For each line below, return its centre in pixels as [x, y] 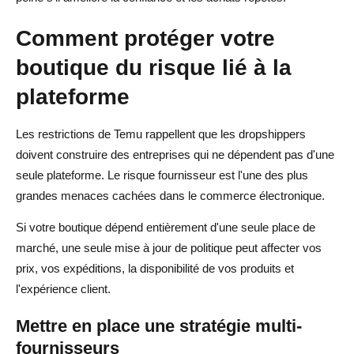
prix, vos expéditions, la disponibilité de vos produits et [155, 268]
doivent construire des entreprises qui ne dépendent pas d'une [175, 154]
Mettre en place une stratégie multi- [159, 326]
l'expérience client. [63, 288]
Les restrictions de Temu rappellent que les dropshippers [161, 134]
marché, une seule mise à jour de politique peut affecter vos [169, 247]
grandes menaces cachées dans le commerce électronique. [170, 195]
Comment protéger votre [145, 38]
